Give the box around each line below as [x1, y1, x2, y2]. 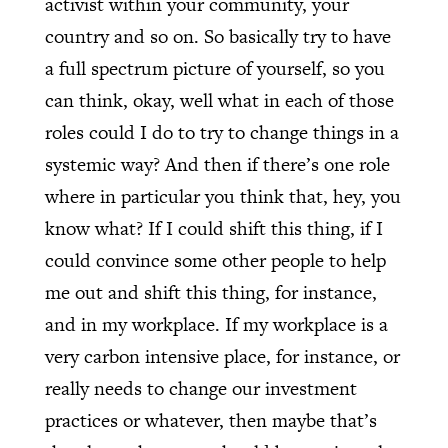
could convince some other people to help [44, 246, 386, 274]
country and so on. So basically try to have [44, 22, 391, 50]
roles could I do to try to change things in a [44, 118, 399, 146]
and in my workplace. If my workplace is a [44, 310, 388, 338]
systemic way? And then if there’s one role [44, 150, 390, 178]
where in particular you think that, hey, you [44, 182, 401, 210]
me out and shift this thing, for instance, [44, 278, 377, 306]
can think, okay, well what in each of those [44, 86, 394, 114]
